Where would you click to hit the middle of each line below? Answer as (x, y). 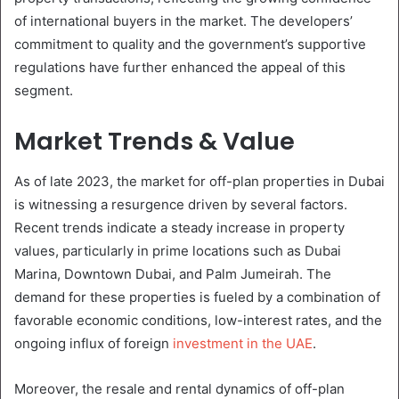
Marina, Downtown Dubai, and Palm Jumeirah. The (173, 273)
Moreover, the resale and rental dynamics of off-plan (179, 388)
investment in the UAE (243, 343)
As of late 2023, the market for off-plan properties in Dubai (199, 181)
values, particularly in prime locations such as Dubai (178, 250)
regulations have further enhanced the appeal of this (180, 68)
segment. (44, 91)
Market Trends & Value (155, 142)
